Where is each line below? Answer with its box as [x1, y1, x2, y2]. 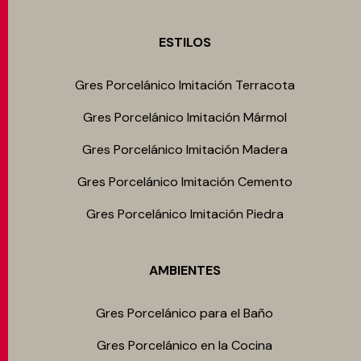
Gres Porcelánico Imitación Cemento [77, 173, 293, 190]
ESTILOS [158, 34, 211, 51]
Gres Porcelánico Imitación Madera [81, 141, 288, 158]
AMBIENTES [148, 262, 221, 279]
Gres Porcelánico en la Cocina [97, 337, 272, 354]
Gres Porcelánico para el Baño [96, 305, 273, 322]
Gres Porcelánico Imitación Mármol [82, 109, 287, 126]
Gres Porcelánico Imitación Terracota [74, 77, 295, 93]
